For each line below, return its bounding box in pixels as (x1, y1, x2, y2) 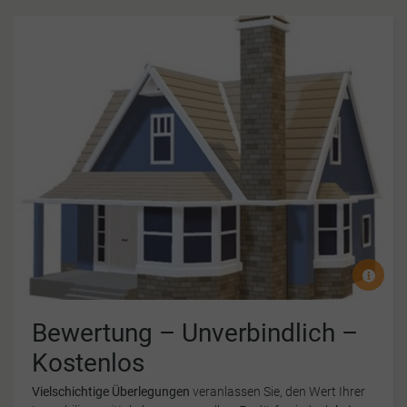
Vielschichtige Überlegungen (32, 384, 190, 400)
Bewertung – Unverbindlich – (32, 318, 358, 349)
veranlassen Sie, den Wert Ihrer (190, 384, 365, 400)
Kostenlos (32, 348, 144, 379)
